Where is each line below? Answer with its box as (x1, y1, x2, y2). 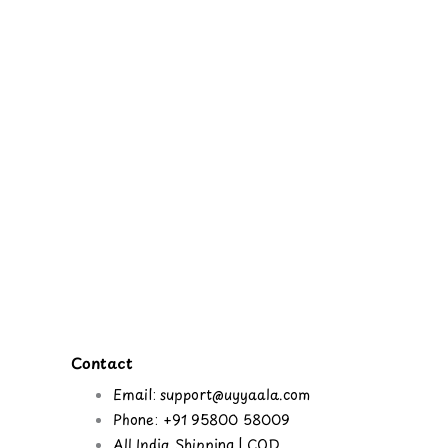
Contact (71, 351, 133, 374)
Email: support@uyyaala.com (113, 383, 310, 405)
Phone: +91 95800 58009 (113, 408, 290, 430)
